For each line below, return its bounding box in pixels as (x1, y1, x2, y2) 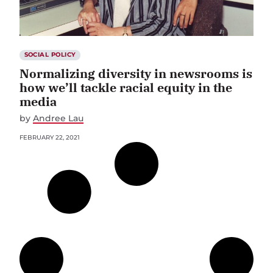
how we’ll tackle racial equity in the (19, 79, 232, 96)
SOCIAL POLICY (24, 51, 76, 59)
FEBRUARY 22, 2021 (19, 133, 80, 142)
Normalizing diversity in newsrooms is (19, 65, 252, 82)
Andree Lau (33, 113, 83, 124)
